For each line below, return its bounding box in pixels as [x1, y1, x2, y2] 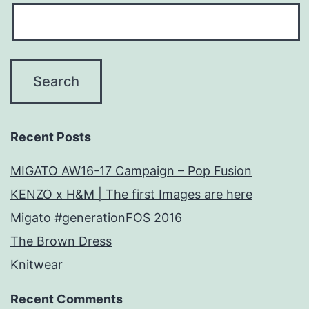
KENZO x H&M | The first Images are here [10, 187, 252, 202]
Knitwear [10, 257, 63, 272]
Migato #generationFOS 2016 [10, 210, 182, 226]
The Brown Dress [10, 234, 112, 249]
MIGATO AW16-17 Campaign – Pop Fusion [10, 163, 252, 179]
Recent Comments [10, 292, 123, 307]
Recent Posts [10, 130, 91, 145]
